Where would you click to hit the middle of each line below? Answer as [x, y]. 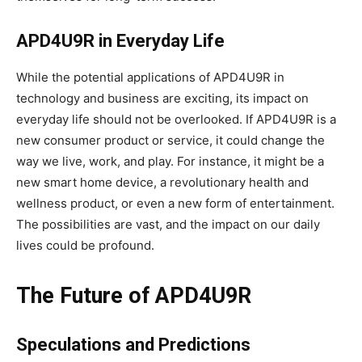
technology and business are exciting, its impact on [162, 99]
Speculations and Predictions [133, 345]
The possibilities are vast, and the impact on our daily [168, 225]
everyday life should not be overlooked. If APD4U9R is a [176, 120]
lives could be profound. [85, 246]
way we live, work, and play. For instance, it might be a [170, 162]
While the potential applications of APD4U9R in [150, 78]
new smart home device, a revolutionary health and [162, 183]
